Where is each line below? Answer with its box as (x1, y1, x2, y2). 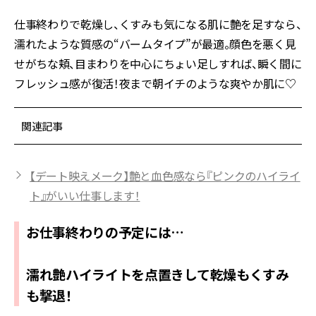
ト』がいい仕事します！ (30, 187, 140, 205)
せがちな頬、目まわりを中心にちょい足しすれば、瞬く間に (14, 55, 302, 73)
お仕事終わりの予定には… (26, 222, 185, 242)
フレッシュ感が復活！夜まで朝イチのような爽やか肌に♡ (14, 75, 296, 92)
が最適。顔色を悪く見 (190, 35, 296, 53)
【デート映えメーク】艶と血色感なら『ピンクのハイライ (30, 167, 300, 185)
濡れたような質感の (14, 35, 114, 53)
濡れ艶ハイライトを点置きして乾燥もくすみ (26, 265, 289, 284)
